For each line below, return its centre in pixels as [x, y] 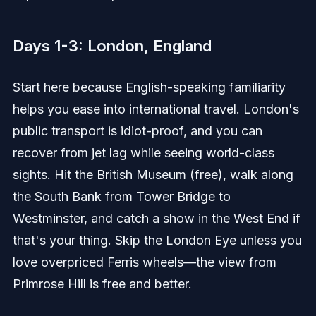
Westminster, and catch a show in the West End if [156, 219]
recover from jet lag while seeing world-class [143, 153]
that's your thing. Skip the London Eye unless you [157, 241]
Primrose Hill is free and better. [102, 284]
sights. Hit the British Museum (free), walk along [153, 175]
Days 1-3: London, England [112, 46]
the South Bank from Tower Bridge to [121, 197]
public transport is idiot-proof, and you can [137, 131]
